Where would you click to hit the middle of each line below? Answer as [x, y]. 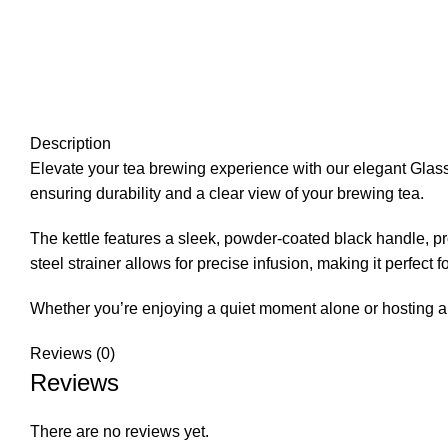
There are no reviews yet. [119, 431]
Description [70, 143]
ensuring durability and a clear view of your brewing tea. [227, 193]
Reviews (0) [72, 353]
